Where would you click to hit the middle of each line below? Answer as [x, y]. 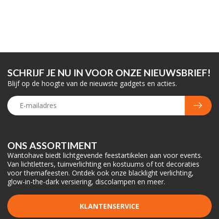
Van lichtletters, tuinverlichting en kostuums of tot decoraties [103, 164]
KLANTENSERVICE [109, 206]
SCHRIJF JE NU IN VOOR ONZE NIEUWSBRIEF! [109, 72]
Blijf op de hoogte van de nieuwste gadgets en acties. [92, 83]
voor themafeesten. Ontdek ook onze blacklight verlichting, [100, 173]
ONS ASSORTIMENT [52, 145]
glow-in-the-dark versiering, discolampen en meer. [86, 181]
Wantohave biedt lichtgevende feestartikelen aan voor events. [105, 155]
